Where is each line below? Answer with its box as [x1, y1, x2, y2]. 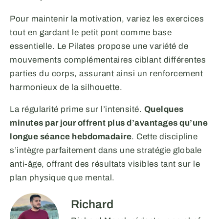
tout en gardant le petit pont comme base [10, 27, 172, 37]
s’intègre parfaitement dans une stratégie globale [10, 145, 202, 155]
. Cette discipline [131, 131, 197, 141]
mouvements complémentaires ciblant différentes [10, 55, 206, 65]
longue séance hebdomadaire [10, 131, 131, 141]
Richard [71, 197, 113, 211]
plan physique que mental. [10, 173, 115, 182]
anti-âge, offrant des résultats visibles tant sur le [10, 159, 200, 169]
